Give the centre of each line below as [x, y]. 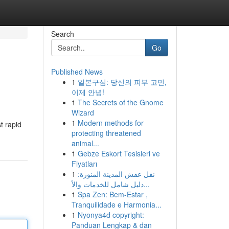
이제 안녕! [88, 92]
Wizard [83, 112]
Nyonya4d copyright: [111, 215]
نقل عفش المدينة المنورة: [116, 174]
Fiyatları [84, 164]
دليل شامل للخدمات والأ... [146, 184]
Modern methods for [110, 123]
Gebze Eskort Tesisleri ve [119, 153]
